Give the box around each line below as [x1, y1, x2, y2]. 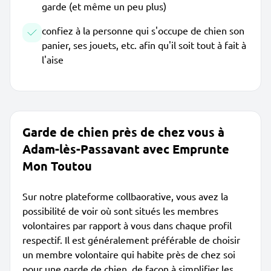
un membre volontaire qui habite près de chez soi [22, 248, 235, 260]
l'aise [42, 53, 64, 65]
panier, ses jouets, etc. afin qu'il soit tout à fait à [42, 39, 246, 51]
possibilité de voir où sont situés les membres [22, 204, 218, 217]
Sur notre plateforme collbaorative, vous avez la [22, 190, 228, 202]
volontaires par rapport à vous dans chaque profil [22, 219, 232, 231]
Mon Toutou [22, 158, 92, 174]
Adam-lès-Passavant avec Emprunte [22, 141, 229, 157]
